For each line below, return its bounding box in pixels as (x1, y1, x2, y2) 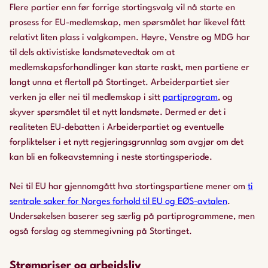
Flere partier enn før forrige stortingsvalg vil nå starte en (10, 4, 235, 13)
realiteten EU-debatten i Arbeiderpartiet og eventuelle (10, 123, 224, 132)
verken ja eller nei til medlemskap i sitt (10, 93, 163, 102)
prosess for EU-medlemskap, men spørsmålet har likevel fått (10, 19, 245, 28)
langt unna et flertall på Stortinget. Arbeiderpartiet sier (10, 78, 230, 87)
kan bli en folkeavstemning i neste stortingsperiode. (10, 153, 212, 162)
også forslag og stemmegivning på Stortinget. (10, 227, 192, 236)
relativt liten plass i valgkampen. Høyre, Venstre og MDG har (10, 33, 250, 42)
